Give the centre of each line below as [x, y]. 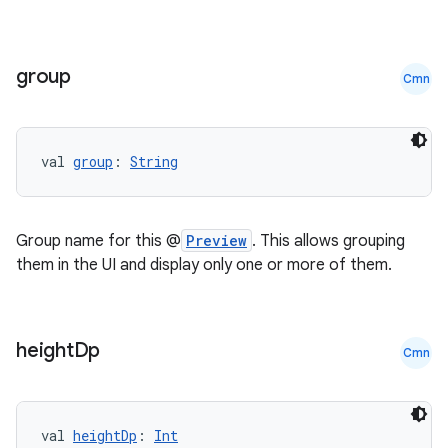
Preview [216, 240]
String [154, 161]
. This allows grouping [328, 241]
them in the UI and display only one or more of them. [204, 265]
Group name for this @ [98, 241]
